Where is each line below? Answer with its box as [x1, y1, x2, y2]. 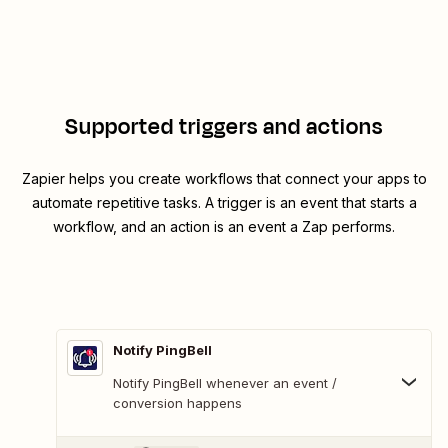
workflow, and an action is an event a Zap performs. [53, 218, 395, 236]
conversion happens [113, 395, 242, 412]
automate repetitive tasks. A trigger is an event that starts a [31, 194, 417, 212]
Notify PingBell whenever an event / [113, 375, 337, 392]
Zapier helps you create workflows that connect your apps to [21, 170, 427, 188]
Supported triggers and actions [65, 111, 383, 144]
